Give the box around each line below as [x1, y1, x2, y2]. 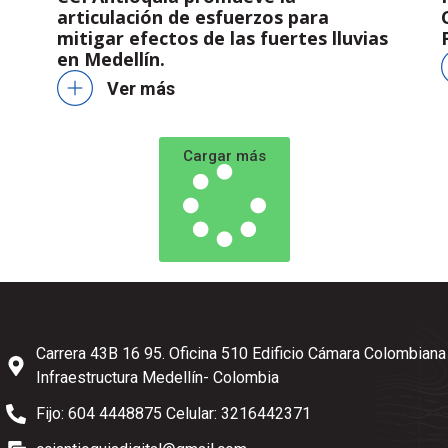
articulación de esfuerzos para [57, 5, 330, 30]
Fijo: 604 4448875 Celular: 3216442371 [36, 404, 311, 424]
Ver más [107, 77, 176, 99]
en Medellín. [57, 47, 166, 72]
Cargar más [182, 147, 266, 166]
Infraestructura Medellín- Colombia [36, 368, 279, 388]
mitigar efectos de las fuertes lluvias [57, 26, 389, 51]
